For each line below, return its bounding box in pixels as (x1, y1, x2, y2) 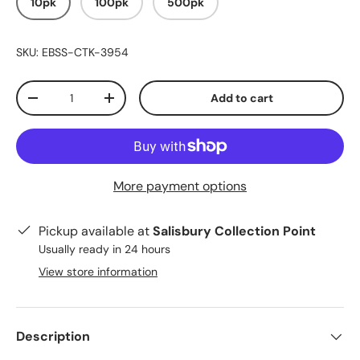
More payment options (113, 178, 247, 195)
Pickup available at (39, 223, 153, 240)
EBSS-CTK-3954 (42, 45, 129, 60)
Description (16, 328, 90, 346)
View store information (39, 264, 157, 280)
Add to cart (210, 91, 273, 106)
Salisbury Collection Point (153, 223, 316, 240)
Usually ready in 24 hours (39, 242, 170, 257)
